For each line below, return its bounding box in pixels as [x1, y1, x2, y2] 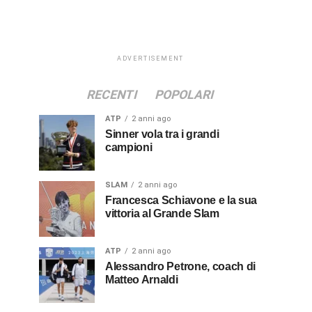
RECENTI [85, 88, 139, 102]
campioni [105, 141, 153, 153]
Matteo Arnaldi [105, 274, 178, 286]
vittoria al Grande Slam [105, 208, 219, 219]
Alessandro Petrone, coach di [105, 260, 256, 272]
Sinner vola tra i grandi [105, 128, 219, 140]
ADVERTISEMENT [116, 55, 185, 62]
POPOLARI [153, 88, 216, 102]
